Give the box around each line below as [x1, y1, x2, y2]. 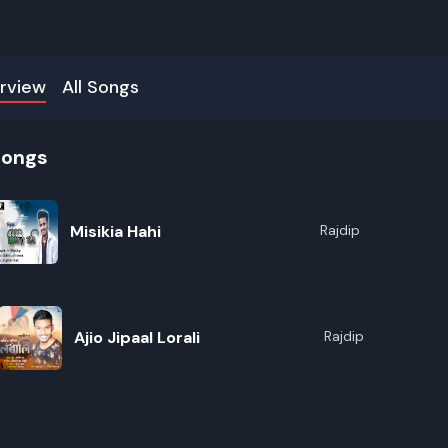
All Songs [61, 75, 139, 99]
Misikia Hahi [69, 221, 161, 242]
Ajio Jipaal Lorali [73, 327, 200, 348]
